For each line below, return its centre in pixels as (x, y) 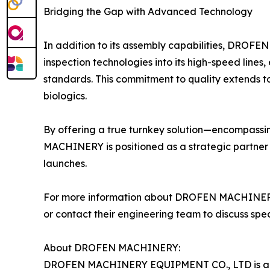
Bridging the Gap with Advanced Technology (148, 12)
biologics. (65, 96)
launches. (65, 164)
